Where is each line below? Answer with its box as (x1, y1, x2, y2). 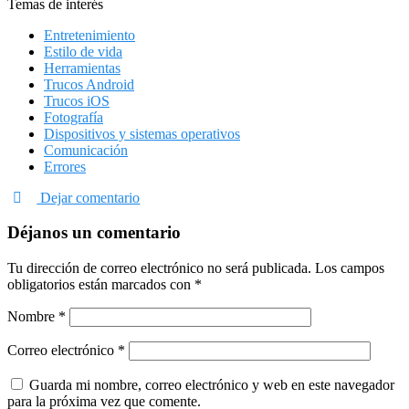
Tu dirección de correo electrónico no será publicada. (7, 260, 311, 277)
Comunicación (44, 142, 128, 158)
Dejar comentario (37, 189, 141, 205)
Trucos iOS (44, 92, 110, 109)
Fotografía (44, 109, 103, 125)
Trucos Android (44, 76, 134, 92)
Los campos (315, 260, 384, 277)
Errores (44, 158, 86, 174)
